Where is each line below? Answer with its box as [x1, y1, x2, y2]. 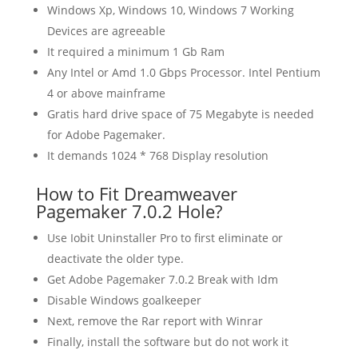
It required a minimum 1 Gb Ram [46, 43, 225, 59]
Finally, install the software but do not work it [46, 333, 288, 349]
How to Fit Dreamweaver [35, 181, 237, 205]
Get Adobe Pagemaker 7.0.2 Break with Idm [46, 271, 278, 287]
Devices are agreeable [46, 22, 165, 38]
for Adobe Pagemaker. [46, 126, 165, 142]
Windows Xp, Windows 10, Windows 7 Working [46, 2, 294, 18]
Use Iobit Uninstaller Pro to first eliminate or [46, 229, 283, 245]
